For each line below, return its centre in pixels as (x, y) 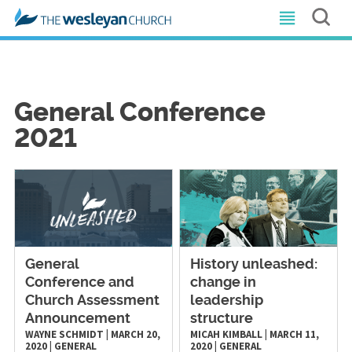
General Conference (139, 114)
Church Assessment (92, 301)
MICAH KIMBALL (227, 334)
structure (222, 319)
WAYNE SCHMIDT (64, 334)
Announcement (77, 319)
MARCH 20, (135, 334)
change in (224, 282)
